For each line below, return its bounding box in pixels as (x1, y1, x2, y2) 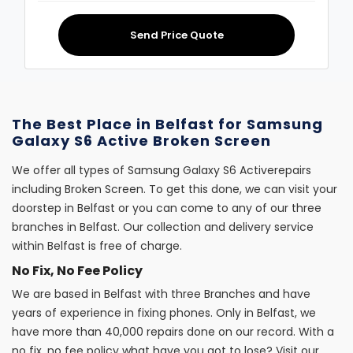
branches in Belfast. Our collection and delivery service (12, 219, 314, 235)
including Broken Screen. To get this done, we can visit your (12, 181, 337, 197)
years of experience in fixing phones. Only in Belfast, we (12, 305, 316, 321)
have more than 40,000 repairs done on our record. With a (12, 324, 334, 340)
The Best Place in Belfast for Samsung (12, 114, 323, 134)
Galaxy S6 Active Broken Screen (12, 131, 271, 150)
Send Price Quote (129, 28, 224, 43)
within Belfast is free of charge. (12, 238, 185, 254)
